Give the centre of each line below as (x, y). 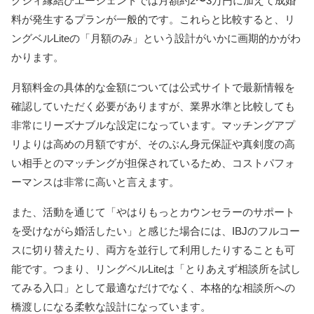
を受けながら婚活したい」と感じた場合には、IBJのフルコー (156, 231)
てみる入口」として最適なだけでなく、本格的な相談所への (153, 287)
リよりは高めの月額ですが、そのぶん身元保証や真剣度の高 (153, 144)
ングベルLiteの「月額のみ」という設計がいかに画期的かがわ (156, 38)
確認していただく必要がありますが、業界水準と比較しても (153, 106)
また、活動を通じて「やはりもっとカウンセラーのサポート (153, 212)
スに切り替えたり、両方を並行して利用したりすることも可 (153, 250)
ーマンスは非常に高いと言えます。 (95, 182)
